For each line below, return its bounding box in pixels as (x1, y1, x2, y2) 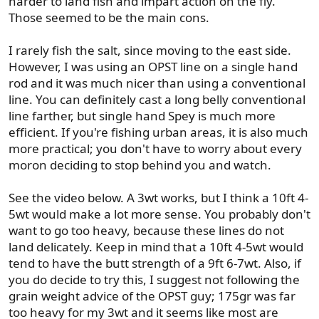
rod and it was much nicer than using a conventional (9, 75, 305, 91)
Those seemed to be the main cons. (9, 9, 209, 26)
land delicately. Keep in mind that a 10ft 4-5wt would (9, 239, 303, 255)
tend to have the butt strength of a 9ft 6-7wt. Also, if (9, 255, 301, 271)
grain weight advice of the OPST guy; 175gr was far (9, 288, 296, 304)
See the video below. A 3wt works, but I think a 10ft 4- (9, 189, 308, 206)
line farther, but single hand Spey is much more (9, 108, 276, 124)
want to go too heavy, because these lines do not (9, 222, 284, 239)
